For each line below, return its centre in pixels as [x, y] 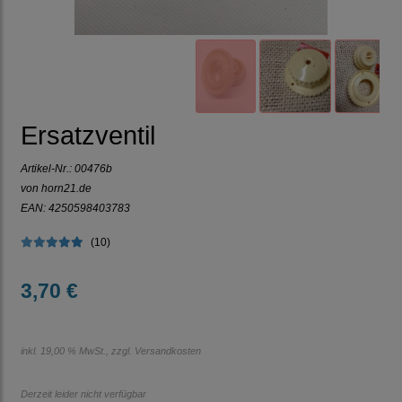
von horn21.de [56, 188]
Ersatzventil [88, 136]
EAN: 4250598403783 [75, 208]
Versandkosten [168, 351]
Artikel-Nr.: [48, 169]
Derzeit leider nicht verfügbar [83, 394]
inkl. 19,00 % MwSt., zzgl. [78, 351]
